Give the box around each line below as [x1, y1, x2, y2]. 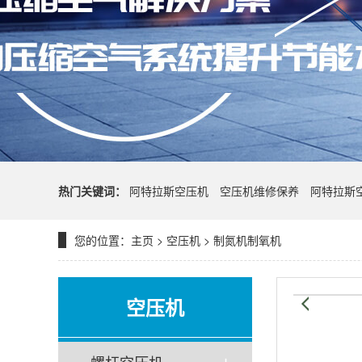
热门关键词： [58, 183, 126, 199]
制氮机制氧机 [213, 232, 281, 248]
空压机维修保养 [220, 183, 299, 199]
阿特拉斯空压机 [129, 183, 208, 199]
